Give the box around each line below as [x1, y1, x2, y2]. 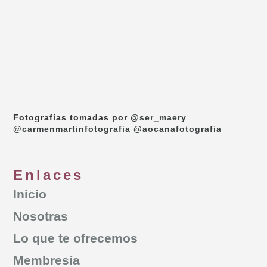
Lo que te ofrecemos [13, 231, 138, 246]
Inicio [13, 187, 47, 201]
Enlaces [13, 167, 84, 184]
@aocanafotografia [133, 124, 222, 134]
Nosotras [13, 209, 69, 223]
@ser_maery [131, 113, 187, 123]
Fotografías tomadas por [13, 113, 131, 123]
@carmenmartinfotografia [13, 124, 131, 134]
